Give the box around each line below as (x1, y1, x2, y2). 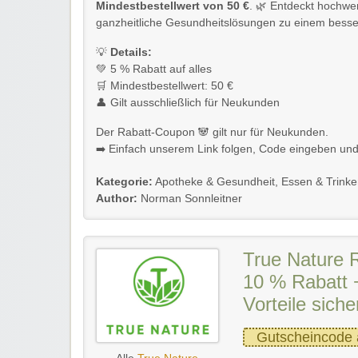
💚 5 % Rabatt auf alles (96, 62, 212, 75)
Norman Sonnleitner (137, 192, 242, 205)
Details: (110, 46, 152, 58)
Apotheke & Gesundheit (155, 175, 275, 188)
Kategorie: (96, 175, 153, 188)
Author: (96, 192, 137, 205)
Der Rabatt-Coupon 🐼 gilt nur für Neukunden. (96, 125, 328, 138)
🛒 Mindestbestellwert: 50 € (96, 79, 233, 92)
